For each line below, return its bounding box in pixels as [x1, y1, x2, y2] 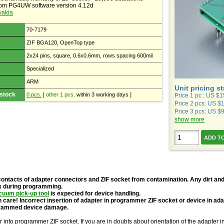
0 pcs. [26, 91, 41, 97]
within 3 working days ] [75, 91, 131, 97]
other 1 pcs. [46, 91, 75, 97]
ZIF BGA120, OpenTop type [26, 39, 94, 45]
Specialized [26, 65, 54, 71]
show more [174, 116, 204, 123]
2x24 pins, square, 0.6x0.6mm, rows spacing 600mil [26, 52, 152, 58]
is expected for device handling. [49, 190, 140, 197]
